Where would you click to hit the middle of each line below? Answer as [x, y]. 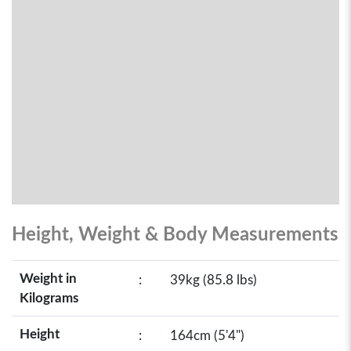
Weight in [48, 279]
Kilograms [49, 298]
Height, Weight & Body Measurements [175, 235]
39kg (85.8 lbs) [213, 280]
